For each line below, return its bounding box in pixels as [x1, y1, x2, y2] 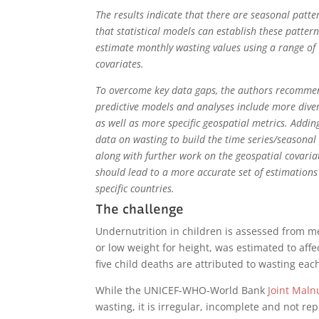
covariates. [95, 56, 145, 70]
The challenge [95, 201, 184, 217]
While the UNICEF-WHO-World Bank [95, 283, 268, 297]
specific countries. [95, 181, 175, 195]
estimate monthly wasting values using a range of [95, 40, 316, 54]
